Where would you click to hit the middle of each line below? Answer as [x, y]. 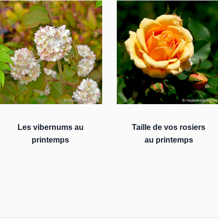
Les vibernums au [50, 127]
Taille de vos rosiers [169, 127]
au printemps [169, 140]
